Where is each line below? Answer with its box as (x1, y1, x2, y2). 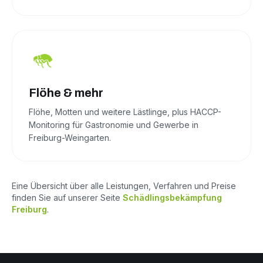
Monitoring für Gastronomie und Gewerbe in (29, 120, 198, 130)
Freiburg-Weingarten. (29, 133, 111, 143)
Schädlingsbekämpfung (123, 193, 222, 203)
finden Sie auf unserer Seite (12, 193, 123, 203)
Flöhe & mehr (29, 86, 103, 100)
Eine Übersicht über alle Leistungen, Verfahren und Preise (12, 181, 236, 191)
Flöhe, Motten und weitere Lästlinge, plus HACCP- (29, 107, 221, 117)
